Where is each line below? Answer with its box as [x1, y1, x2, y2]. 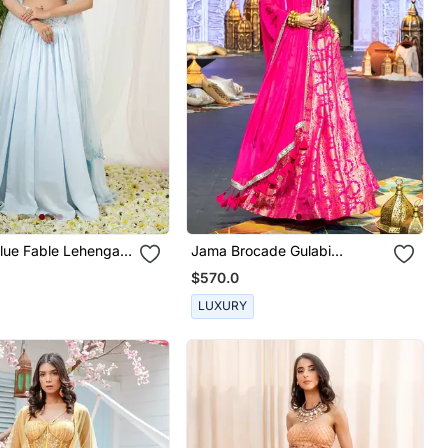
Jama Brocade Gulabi [191, 241, 332, 259]
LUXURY [198, 298, 248, 313]
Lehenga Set [191, 258, 275, 276]
